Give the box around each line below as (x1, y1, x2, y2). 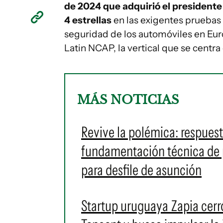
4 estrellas (64, 14, 111, 26)
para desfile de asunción (81, 160, 202, 179)
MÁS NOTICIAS (77, 92, 179, 107)
